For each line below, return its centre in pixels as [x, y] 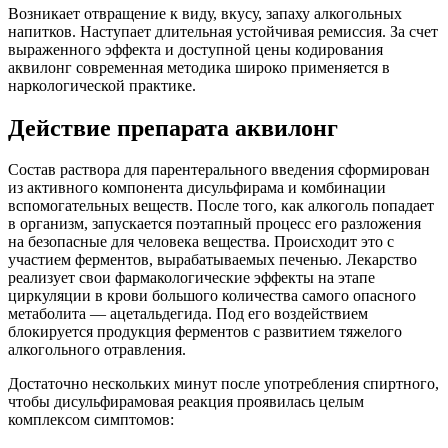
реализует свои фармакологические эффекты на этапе [191, 278]
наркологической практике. [102, 85]
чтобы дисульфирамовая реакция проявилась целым [186, 402]
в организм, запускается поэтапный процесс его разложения [214, 224]
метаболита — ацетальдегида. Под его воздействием [188, 314]
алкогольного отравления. [97, 350]
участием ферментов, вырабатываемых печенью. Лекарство [212, 260]
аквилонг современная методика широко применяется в [199, 67]
